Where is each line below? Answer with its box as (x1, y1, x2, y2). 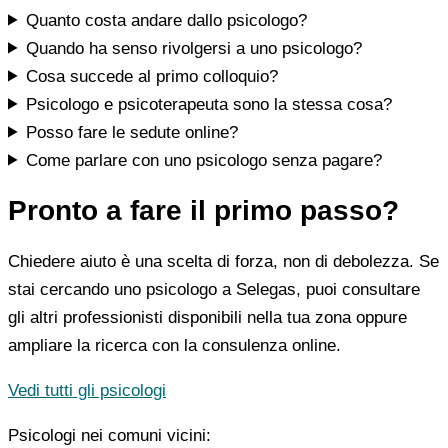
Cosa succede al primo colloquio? (26, 66, 279, 86)
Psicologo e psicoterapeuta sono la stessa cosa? (26, 94, 393, 114)
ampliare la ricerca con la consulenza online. (8, 336, 341, 356)
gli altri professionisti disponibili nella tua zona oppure (8, 308, 407, 328)
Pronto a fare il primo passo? (8, 195, 399, 227)
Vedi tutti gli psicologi (8, 381, 166, 401)
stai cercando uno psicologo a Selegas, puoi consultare (8, 280, 420, 300)
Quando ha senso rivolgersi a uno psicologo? (26, 38, 363, 58)
